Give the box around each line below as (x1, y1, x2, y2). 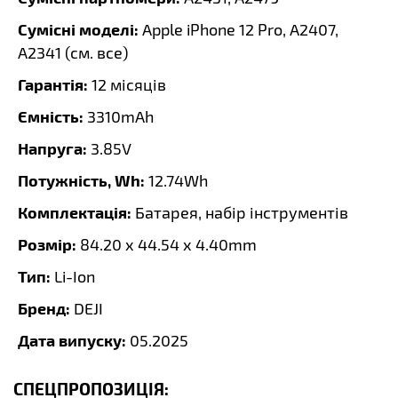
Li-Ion (54, 267, 95, 286)
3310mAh (87, 107, 154, 126)
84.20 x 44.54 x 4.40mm (80, 235, 257, 254)
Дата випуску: (18, 330, 126, 349)
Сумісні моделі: (18, 20, 139, 38)
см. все (70, 43, 123, 62)
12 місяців (92, 75, 166, 94)
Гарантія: (18, 75, 88, 93)
